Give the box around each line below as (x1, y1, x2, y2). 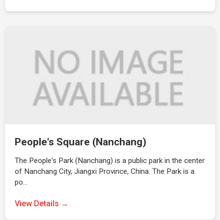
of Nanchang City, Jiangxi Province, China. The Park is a (15, 167, 194, 176)
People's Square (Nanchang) (15, 136, 146, 148)
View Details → (15, 199, 69, 208)
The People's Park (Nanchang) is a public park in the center (15, 156, 205, 165)
